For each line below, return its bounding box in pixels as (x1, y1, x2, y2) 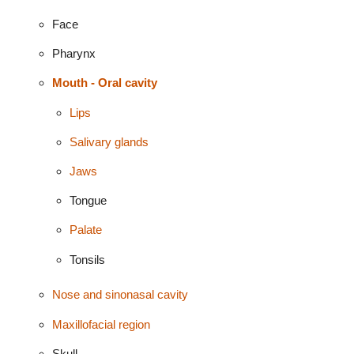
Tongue (70, 194, 107, 208)
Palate (70, 223, 103, 237)
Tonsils (70, 252, 106, 266)
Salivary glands (70, 134, 149, 149)
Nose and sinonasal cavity (51, 288, 188, 302)
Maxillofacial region (51, 317, 150, 331)
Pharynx (51, 47, 96, 61)
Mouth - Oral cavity (51, 76, 157, 90)
